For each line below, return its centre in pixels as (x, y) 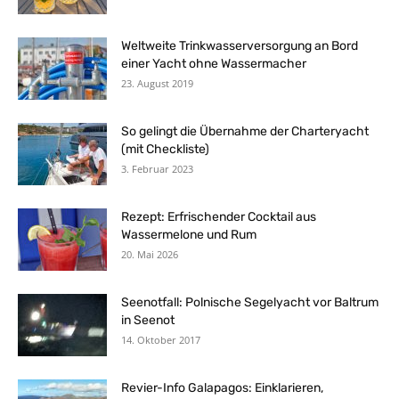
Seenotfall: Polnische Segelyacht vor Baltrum (250, 302)
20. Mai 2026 (150, 254)
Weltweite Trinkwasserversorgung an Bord (240, 45)
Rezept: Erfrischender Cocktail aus (219, 216)
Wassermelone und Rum (189, 234)
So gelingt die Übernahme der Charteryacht (245, 131)
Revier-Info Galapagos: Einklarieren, (222, 387)
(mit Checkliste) (165, 149)
